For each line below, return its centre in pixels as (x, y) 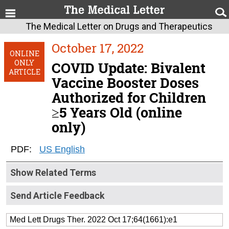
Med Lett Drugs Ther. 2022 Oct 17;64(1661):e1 (94, 220)
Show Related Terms (53, 173)
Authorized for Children (129, 98)
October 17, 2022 (98, 48)
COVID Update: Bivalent (129, 68)
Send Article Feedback (58, 196)
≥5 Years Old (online (117, 113)
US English (62, 149)
